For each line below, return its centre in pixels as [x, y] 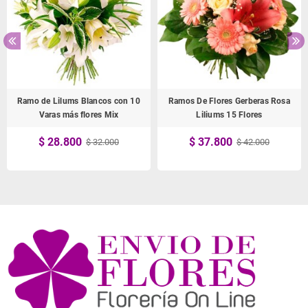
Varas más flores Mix [79, 115]
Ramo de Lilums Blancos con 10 [79, 101]
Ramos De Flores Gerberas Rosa [229, 101]
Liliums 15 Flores [229, 115]
